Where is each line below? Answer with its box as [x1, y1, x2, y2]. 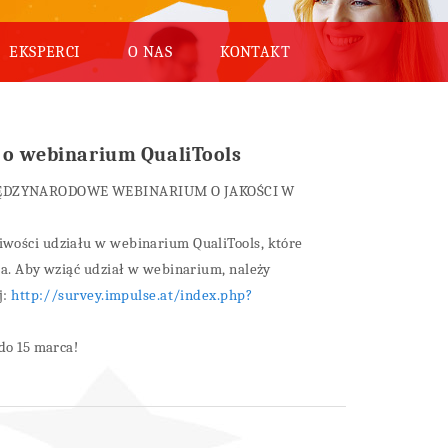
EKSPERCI [9, 43, 80, 61]
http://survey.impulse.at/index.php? [11, 286, 252, 304]
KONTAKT [220, 43, 291, 61]
